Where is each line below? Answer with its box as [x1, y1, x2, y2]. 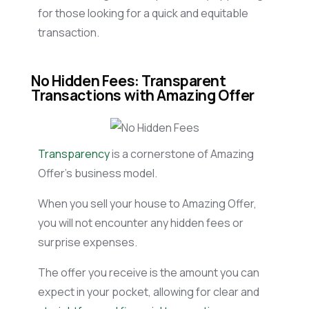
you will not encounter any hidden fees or [38, 215, 243, 230]
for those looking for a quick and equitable [38, 6, 248, 21]
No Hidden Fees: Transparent [31, 71, 226, 91]
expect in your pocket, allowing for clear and [38, 283, 259, 299]
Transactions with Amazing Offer [31, 86, 257, 106]
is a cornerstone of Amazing [110, 146, 254, 161]
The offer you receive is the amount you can [38, 264, 259, 280]
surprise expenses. [38, 234, 141, 250]
